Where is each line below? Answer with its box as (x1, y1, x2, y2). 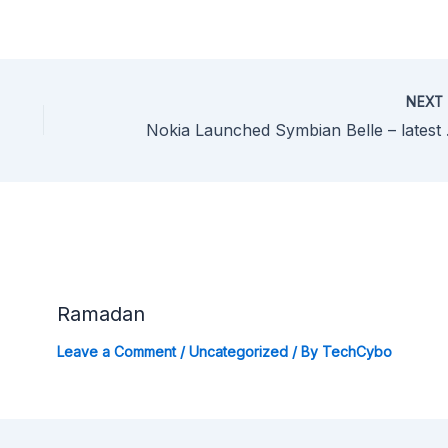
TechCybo (321, 343, 392, 361)
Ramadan (56, 302, 145, 327)
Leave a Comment (56, 343, 176, 361)
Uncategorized (188, 343, 288, 361)
